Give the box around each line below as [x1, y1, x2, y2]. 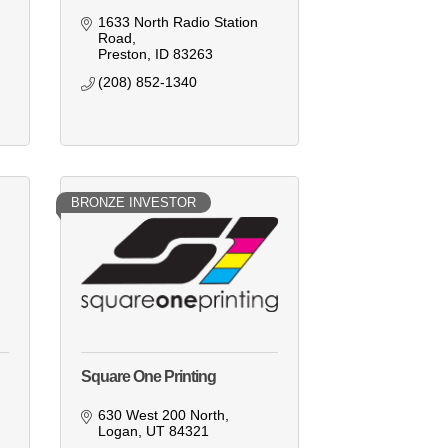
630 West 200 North [98, 407, 226, 424]
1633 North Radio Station [98, 14, 259, 31]
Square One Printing [80, 368, 216, 386]
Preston [98, 46, 148, 63]
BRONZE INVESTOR [70, 195, 196, 211]
